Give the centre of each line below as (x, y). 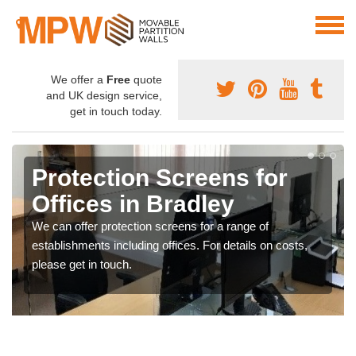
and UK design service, (104, 96)
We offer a (79, 80)
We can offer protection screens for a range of (150, 226)
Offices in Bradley (133, 204)
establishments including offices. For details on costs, (170, 246)
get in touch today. (116, 112)
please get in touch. (82, 265)
